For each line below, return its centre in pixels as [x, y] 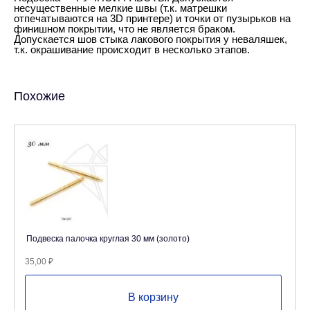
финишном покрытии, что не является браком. [125, 29]
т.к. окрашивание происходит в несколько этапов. [132, 49]
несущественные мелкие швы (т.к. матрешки [120, 8]
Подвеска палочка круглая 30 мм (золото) [108, 239]
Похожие [39, 96]
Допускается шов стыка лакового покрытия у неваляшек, [151, 39]
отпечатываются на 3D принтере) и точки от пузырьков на [152, 18]
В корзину [153, 297]
